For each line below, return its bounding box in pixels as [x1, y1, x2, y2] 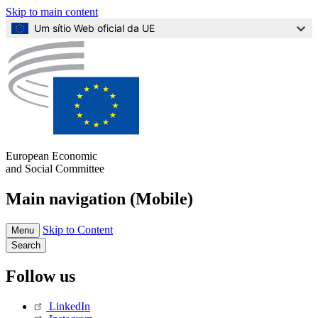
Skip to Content [43, 223, 113, 236]
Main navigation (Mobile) [6, 189, 193, 208]
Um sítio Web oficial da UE [34, 22, 155, 34]
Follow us [6, 266, 75, 285]
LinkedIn [49, 300, 91, 312]
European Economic [6, 150, 97, 162]
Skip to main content [6, 6, 98, 18]
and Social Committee [6, 163, 104, 175]
